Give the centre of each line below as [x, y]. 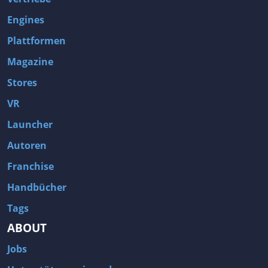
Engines [26, 20]
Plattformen [36, 41]
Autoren [27, 146]
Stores [22, 83]
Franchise [31, 167]
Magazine [30, 62]
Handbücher [37, 188]
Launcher [30, 125]
